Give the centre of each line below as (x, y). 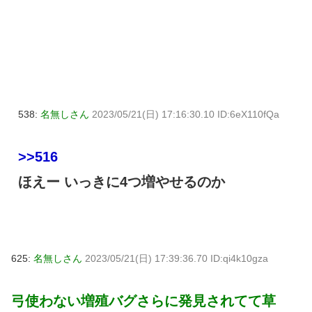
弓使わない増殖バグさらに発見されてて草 (143, 301)
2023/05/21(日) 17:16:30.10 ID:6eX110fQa (186, 115)
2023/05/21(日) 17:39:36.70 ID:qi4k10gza (177, 259)
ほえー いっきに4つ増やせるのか (122, 182)
